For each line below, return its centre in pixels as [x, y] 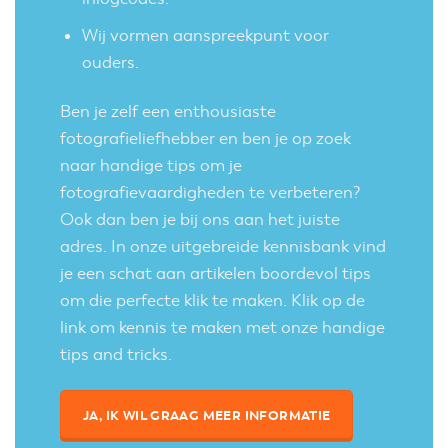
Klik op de [328, 301]
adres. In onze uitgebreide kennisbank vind [223, 247]
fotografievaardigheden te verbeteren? [210, 193]
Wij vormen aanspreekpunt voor [206, 36]
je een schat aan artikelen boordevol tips [215, 274]
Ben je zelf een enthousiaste [168, 112]
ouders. [111, 63]
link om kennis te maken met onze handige [222, 328]
